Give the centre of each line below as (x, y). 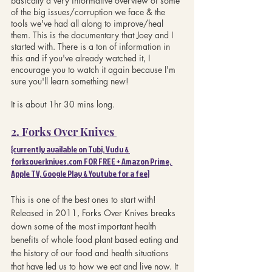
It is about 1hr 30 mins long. (63, 104)
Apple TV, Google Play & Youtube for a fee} (80, 173)
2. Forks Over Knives (64, 131)
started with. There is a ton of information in (92, 46)
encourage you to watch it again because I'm (94, 69)
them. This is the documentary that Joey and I (93, 35)
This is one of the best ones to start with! (85, 199)
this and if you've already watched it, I (82, 58)
